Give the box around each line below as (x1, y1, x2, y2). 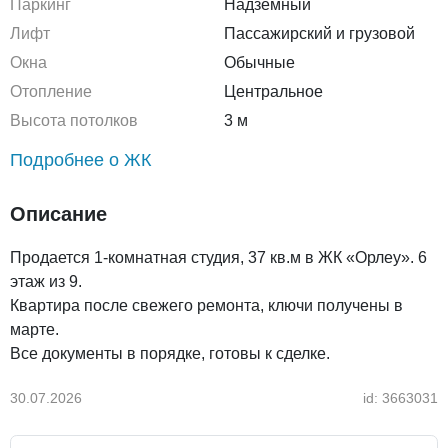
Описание (10, 203, 107, 225)
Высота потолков (10, 112, 138, 129)
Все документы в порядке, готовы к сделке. (10, 345, 330, 362)
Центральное (224, 83, 323, 100)
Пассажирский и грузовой (224, 25, 415, 42)
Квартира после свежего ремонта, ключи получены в (10, 297, 403, 314)
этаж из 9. (10, 273, 82, 290)
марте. (10, 321, 59, 338)
